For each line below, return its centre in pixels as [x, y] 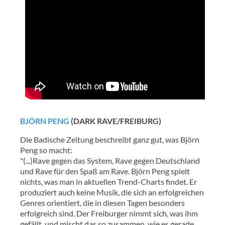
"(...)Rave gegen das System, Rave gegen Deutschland [110, 160]
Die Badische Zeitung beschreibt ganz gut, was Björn [110, 139]
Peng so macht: [46, 150]
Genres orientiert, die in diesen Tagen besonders [102, 202]
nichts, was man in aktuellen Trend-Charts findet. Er [108, 181]
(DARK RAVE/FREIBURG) [115, 121]
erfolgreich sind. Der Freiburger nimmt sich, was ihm [109, 213]
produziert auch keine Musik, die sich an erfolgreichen [112, 192]
